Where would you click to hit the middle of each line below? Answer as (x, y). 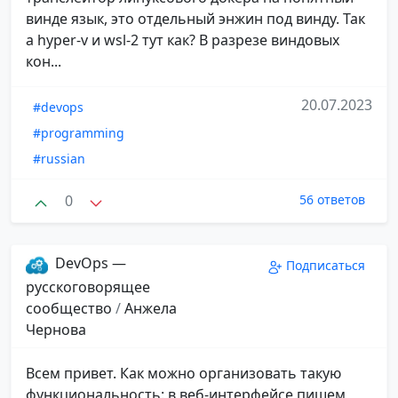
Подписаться (326, 266)
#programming (79, 132)
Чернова (56, 329)
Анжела (151, 308)
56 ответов (332, 199)
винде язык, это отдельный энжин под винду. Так (195, 18)
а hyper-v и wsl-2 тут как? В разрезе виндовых (183, 40)
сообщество (71, 308)
